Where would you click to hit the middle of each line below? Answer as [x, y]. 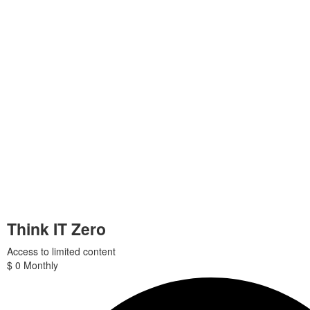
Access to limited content [61, 251]
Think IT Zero [56, 229]
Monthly [41, 265]
